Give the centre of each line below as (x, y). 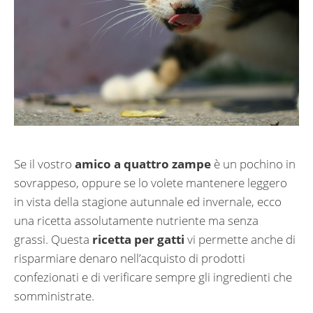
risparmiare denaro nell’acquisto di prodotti (130, 259)
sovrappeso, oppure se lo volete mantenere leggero (151, 183)
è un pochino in (253, 164)
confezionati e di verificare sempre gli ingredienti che (153, 277)
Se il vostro (44, 164)
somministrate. (54, 296)
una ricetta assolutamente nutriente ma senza (136, 221)
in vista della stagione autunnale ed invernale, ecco (148, 202)
